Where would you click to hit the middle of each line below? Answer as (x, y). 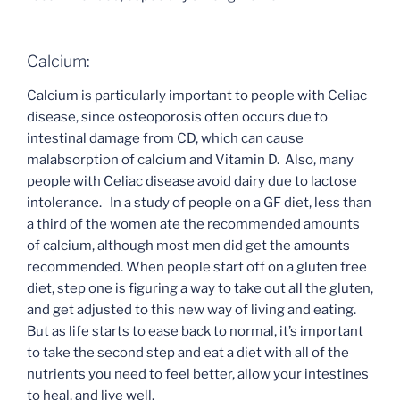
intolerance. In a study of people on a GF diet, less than (199, 202)
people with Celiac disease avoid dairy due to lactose (192, 181)
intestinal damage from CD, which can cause (165, 138)
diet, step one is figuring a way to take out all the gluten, (200, 288)
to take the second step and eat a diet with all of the (188, 352)
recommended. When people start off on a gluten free (197, 267)
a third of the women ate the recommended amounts (193, 224)
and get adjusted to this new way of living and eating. (193, 309)
